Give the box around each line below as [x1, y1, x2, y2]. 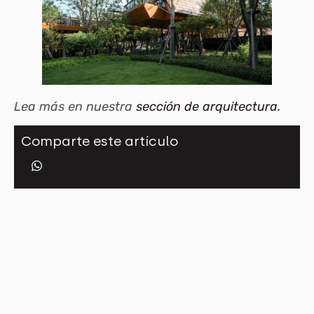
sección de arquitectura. [136, 99, 280, 115]
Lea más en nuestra [14, 99, 136, 115]
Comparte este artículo [21, 133, 178, 150]
